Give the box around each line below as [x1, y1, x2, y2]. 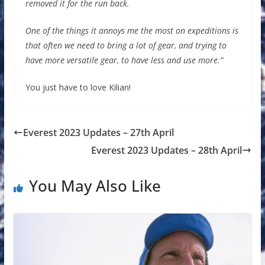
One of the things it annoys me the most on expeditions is [25, 24, 238, 36]
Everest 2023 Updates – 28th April [91, 143, 243, 157]
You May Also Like [28, 174, 161, 196]
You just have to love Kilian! [25, 81, 131, 93]
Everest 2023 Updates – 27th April [22, 125, 174, 139]
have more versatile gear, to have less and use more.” [25, 54, 223, 66]
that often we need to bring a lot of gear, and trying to [25, 39, 227, 51]
